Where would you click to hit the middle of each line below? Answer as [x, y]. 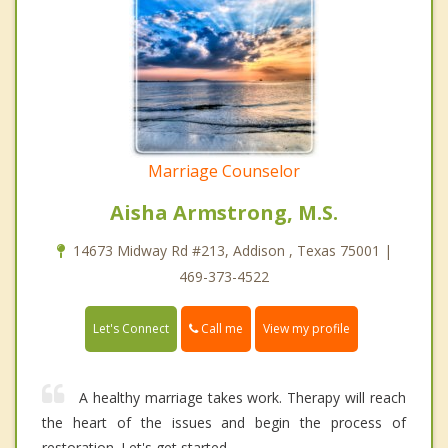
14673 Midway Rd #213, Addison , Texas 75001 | [232, 251]
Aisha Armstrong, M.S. [224, 213]
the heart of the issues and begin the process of [224, 423]
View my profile [306, 329]
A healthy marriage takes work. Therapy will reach [242, 398]
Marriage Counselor [224, 171]
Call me [220, 329]
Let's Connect [131, 329]
